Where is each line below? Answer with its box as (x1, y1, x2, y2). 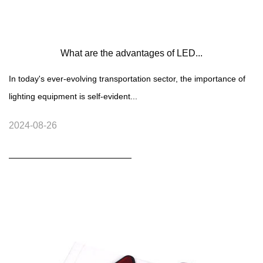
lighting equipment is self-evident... (9, 92, 137, 102)
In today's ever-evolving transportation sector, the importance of (9, 74, 245, 84)
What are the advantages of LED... (60, 48, 203, 59)
